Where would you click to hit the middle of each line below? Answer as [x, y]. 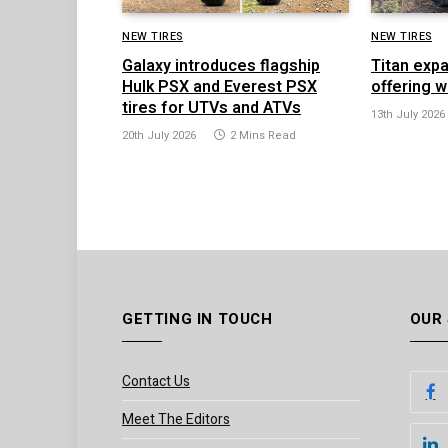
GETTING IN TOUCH [197, 318]
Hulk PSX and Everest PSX [219, 86]
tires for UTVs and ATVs [211, 107]
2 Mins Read [263, 135]
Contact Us [156, 381]
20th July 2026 [159, 135]
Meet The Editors [176, 419]
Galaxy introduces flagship [221, 65]
